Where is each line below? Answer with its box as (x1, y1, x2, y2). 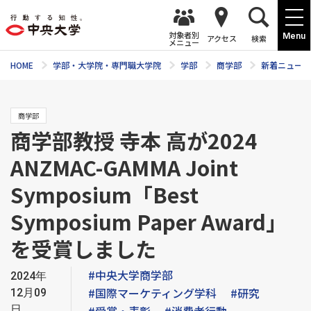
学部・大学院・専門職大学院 (53, 59, 161, 71)
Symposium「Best (10, 179, 199, 210)
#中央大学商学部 (88, 267, 174, 283)
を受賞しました (10, 233, 156, 264)
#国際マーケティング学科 (88, 285, 217, 301)
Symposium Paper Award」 (10, 206, 287, 237)
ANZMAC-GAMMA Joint (10, 152, 238, 183)
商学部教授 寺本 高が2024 (10, 125, 258, 155)
